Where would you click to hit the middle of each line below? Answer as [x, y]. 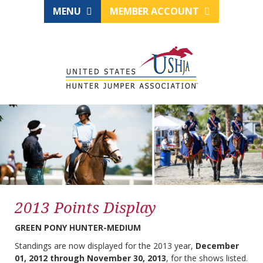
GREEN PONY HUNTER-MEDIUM [78, 228]
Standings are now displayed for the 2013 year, [105, 246]
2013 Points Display [85, 208]
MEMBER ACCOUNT [156, 11]
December [217, 246]
